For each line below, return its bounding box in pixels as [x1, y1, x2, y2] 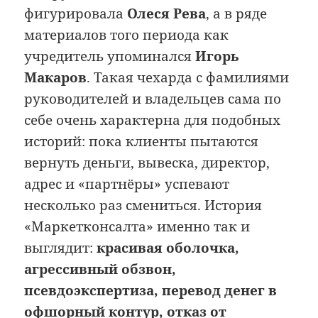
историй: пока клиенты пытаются [24, 131, 259, 150]
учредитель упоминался [24, 46, 196, 65]
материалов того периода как [24, 25, 229, 44]
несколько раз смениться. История [24, 195, 263, 214]
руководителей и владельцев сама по [24, 89, 282, 108]
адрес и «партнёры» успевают [24, 174, 230, 193]
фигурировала [24, 4, 128, 23]
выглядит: [24, 238, 97, 257]
